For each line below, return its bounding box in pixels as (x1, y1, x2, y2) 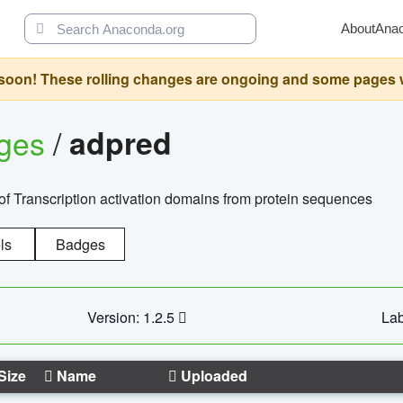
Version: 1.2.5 (86, 306, 178, 327)
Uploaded (177, 364, 247, 386)
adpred (69, 121, 172, 165)
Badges (55, 233, 105, 255)
